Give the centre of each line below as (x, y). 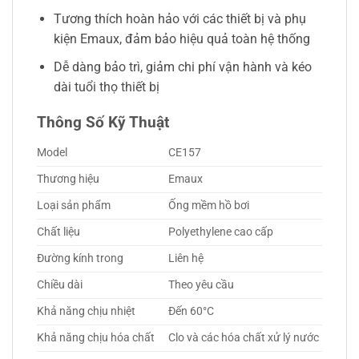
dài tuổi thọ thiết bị (106, 87)
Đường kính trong (80, 258)
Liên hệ (186, 258)
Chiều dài (60, 284)
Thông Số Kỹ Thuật (103, 123)
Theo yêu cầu (202, 284)
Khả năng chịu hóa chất (96, 337)
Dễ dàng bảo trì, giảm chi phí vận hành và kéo (182, 67)
